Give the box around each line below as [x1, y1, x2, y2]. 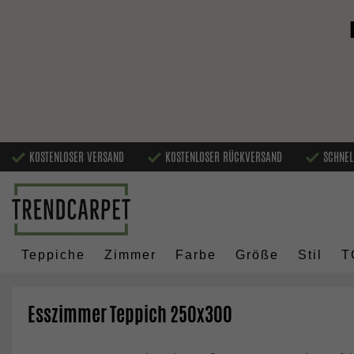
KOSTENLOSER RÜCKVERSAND [165, 148, 282, 165]
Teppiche [21, 248, 85, 262]
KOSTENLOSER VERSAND [29, 148, 124, 165]
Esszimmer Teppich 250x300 [28, 301, 232, 328]
